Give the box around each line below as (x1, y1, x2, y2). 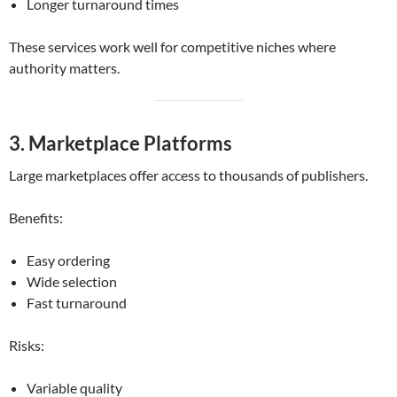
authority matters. (9, 59, 120, 77)
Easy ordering (27, 252, 110, 269)
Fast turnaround (27, 294, 127, 312)
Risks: (9, 337, 44, 354)
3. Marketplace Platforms (9, 131, 232, 156)
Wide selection (27, 273, 117, 291)
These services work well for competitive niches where (9, 38, 336, 56)
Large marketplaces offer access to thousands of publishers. (9, 167, 368, 184)
